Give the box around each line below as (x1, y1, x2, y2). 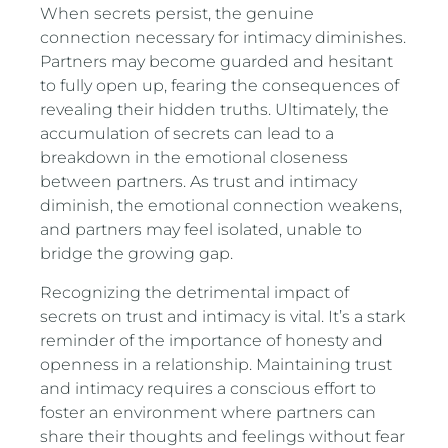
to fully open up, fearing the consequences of (40, 76, 400, 96)
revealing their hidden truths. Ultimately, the (40, 100, 390, 120)
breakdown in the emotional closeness (40, 148, 349, 168)
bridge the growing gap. (40, 244, 234, 264)
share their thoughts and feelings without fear (40, 426, 406, 446)
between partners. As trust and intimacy (40, 172, 358, 192)
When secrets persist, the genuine (40, 4, 315, 24)
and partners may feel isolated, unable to (40, 220, 363, 240)
